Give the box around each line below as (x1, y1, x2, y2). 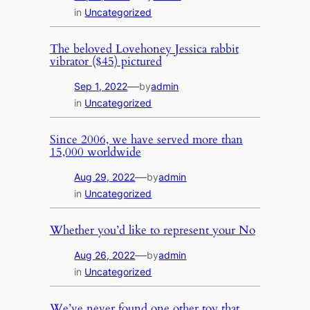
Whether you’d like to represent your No (49, 221, 255, 238)
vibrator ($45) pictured (49, 53, 162, 70)
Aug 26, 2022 (74, 248, 136, 261)
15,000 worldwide (49, 144, 141, 161)
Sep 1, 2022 (74, 80, 128, 93)
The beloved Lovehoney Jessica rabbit (49, 41, 239, 57)
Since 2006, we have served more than (49, 131, 243, 148)
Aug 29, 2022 (74, 170, 136, 183)
